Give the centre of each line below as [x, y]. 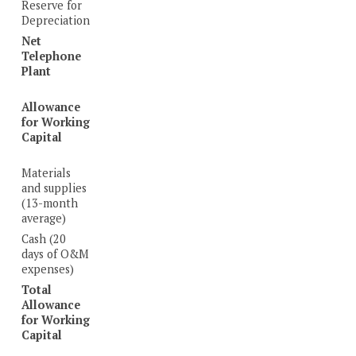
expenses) [48, 269]
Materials [46, 172]
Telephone [52, 56]
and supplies [54, 188]
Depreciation [56, 20]
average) [44, 218]
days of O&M [56, 253]
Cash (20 [44, 238]
